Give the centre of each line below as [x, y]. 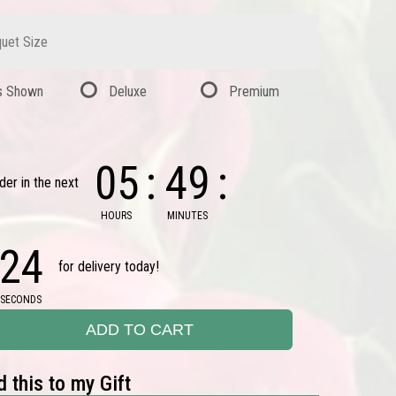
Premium [254, 91]
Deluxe [128, 91]
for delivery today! [108, 267]
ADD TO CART [140, 330]
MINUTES [188, 216]
